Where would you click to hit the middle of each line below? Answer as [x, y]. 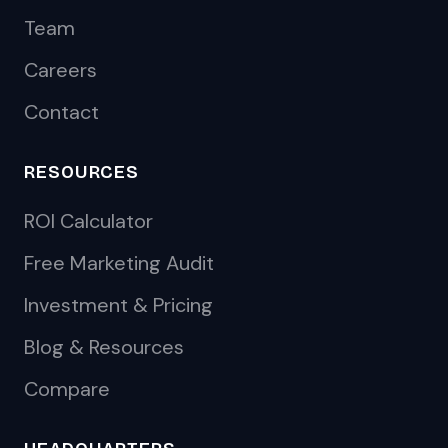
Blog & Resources [104, 347]
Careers [60, 70]
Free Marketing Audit [119, 263]
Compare [67, 389]
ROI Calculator [88, 221]
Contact [61, 112]
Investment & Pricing [118, 305]
